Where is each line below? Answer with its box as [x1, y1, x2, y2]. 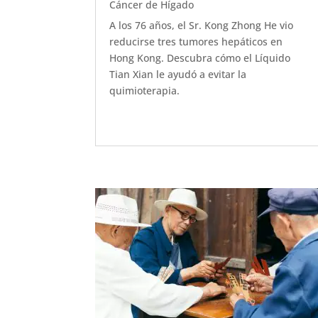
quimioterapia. [109, 84, 180, 98]
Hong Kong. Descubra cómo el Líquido [109, 51, 291, 65]
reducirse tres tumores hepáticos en [109, 35, 283, 49]
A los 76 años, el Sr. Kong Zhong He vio [109, 18, 294, 33]
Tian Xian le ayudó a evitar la [109, 67, 247, 82]
